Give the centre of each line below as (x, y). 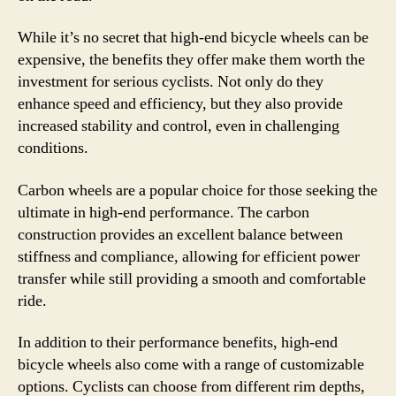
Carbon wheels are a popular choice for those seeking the (198, 190)
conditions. (53, 148)
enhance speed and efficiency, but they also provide (180, 104)
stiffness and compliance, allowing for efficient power (189, 256)
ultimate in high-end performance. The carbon (164, 212)
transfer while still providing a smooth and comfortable (192, 278)
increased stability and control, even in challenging (179, 126)
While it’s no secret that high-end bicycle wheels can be (193, 38)
